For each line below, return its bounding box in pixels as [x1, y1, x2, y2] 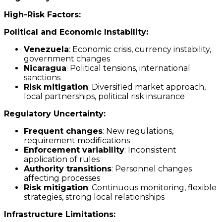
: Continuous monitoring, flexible [88, 183, 217, 193]
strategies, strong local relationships [24, 192, 165, 202]
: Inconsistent [124, 145, 176, 155]
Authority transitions [24, 164, 111, 174]
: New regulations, [103, 126, 173, 136]
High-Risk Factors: [4, 10, 81, 20]
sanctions [24, 73, 60, 83]
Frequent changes [24, 126, 103, 136]
